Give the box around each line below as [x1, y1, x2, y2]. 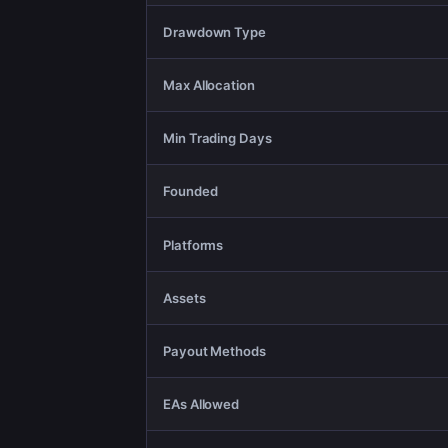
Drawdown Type [163, 23, 266, 40]
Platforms [163, 236, 224, 253]
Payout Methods [163, 342, 266, 359]
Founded [163, 183, 218, 200]
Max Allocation [163, 77, 255, 93]
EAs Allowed [163, 396, 240, 413]
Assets [163, 289, 206, 306]
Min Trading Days [163, 130, 272, 147]
